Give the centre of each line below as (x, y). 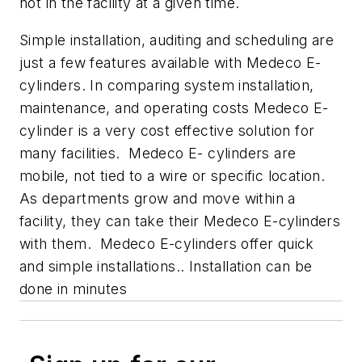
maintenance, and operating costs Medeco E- (174, 107)
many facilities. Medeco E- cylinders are (158, 153)
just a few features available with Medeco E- (170, 62)
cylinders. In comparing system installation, (167, 85)
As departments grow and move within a (158, 198)
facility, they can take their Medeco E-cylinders (180, 221)
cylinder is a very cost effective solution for (167, 130)
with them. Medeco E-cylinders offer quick (167, 243)
